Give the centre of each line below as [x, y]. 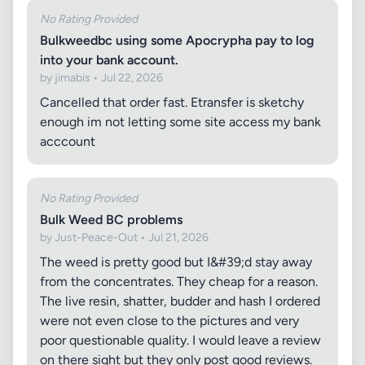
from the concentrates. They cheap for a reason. [179, 281]
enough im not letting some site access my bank [180, 122]
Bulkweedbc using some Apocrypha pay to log [177, 40]
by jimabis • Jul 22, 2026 [101, 78]
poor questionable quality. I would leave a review [180, 340]
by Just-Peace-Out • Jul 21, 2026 [124, 237]
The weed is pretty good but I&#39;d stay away [176, 262]
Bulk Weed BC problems [111, 220]
